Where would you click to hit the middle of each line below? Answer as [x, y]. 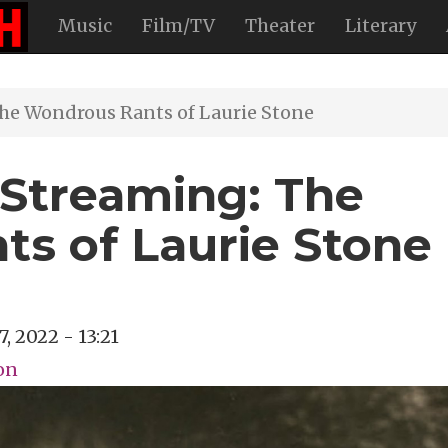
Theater [280, 25]
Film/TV [178, 25]
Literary [380, 25]
